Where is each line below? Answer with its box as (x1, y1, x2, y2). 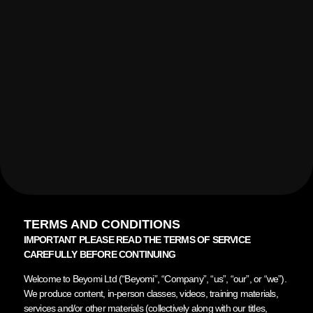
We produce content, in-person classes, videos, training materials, (23, 287, 278, 299)
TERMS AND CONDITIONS (23, 217, 180, 231)
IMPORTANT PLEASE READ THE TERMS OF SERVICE (23, 233, 250, 245)
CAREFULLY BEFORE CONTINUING (23, 248, 175, 260)
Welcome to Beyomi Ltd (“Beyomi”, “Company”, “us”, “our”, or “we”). (23, 272, 286, 284)
